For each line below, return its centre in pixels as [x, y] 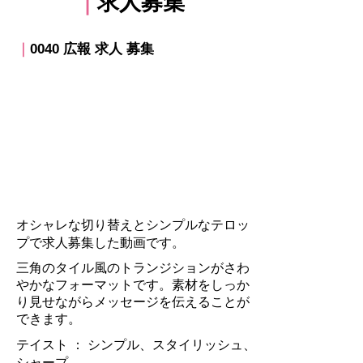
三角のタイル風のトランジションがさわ [133, 268]
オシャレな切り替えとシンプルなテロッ [133, 225]
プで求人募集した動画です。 [100, 243]
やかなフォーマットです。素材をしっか [133, 285]
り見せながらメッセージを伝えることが [133, 302]
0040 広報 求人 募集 [92, 49]
